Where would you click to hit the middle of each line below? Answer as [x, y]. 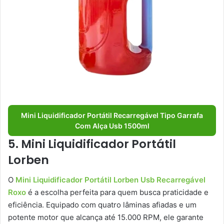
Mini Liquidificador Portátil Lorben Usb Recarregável [110, 180]
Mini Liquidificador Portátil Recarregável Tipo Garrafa [112, 115]
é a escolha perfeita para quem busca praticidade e [117, 192]
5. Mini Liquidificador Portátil [92, 144]
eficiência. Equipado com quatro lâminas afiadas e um [102, 205]
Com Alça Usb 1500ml [112, 125]
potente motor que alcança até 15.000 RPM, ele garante [106, 217]
